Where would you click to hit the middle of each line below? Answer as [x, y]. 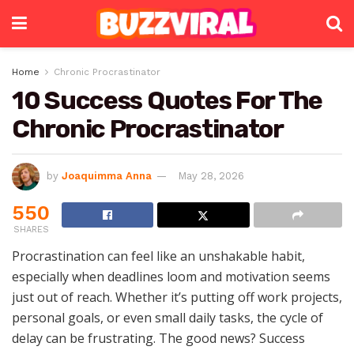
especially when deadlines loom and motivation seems [171, 276]
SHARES [31, 229]
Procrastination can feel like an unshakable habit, [158, 256]
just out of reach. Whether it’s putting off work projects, [177, 297]
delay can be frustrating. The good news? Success [158, 338]
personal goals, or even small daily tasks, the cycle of [168, 317]
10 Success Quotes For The [167, 100]
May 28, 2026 [211, 175]
